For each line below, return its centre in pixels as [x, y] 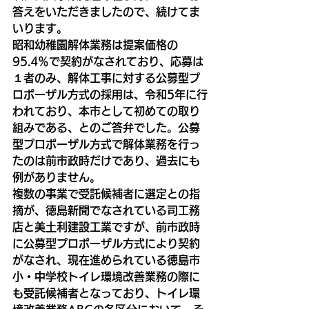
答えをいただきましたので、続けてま [106, 11]
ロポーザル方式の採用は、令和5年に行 [110, 94]
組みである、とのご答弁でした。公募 [106, 127]
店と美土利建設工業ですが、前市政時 [106, 227]
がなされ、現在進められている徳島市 [106, 260]
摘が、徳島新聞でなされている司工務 [106, 210]
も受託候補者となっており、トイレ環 [106, 293]
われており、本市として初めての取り [106, 111]
